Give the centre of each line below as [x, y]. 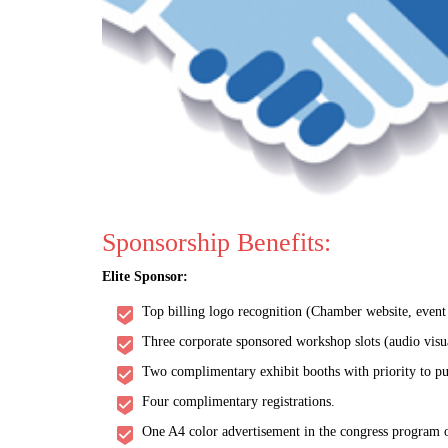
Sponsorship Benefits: [216, 243]
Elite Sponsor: [147, 277]
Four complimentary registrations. [238, 402]
